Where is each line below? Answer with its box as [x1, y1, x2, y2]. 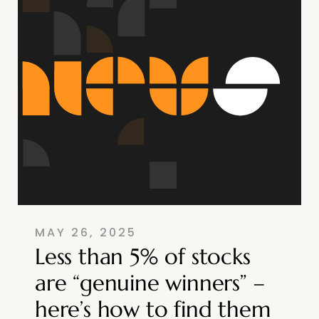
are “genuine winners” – [35, 268, 265, 297]
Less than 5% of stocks [35, 241, 251, 271]
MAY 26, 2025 [35, 224, 137, 241]
